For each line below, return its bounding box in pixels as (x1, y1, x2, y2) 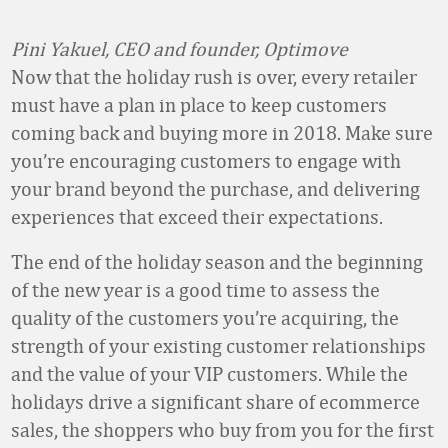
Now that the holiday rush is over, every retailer (11, 65, 417, 88)
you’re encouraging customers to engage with (11, 149, 401, 172)
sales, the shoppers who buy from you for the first (11, 418, 434, 441)
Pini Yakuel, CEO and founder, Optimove (11, 37, 348, 60)
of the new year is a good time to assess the (11, 278, 380, 301)
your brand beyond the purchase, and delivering (11, 177, 420, 200)
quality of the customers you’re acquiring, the (11, 306, 399, 329)
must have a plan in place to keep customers (11, 93, 387, 116)
